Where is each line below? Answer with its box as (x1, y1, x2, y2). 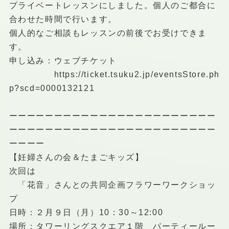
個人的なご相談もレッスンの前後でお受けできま (9, 28, 207, 37)
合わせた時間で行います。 (9, 14, 117, 24)
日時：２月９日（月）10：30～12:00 (9, 208, 164, 217)
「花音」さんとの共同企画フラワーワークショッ (9, 180, 216, 189)
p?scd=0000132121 (9, 83, 95, 93)
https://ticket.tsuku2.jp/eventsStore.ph (54, 70, 220, 79)
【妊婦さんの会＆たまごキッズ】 (9, 152, 144, 162)
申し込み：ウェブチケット (9, 56, 117, 65)
